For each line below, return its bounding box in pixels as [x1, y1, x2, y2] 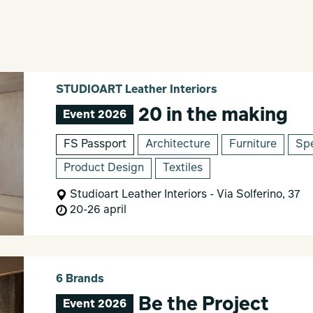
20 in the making [133, 106, 288, 126]
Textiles [162, 162, 203, 174]
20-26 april [66, 204, 126, 216]
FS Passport [63, 138, 126, 150]
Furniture [228, 138, 277, 150]
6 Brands [55, 273, 104, 285]
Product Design [63, 162, 144, 174]
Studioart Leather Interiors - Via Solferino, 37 [66, 189, 300, 201]
